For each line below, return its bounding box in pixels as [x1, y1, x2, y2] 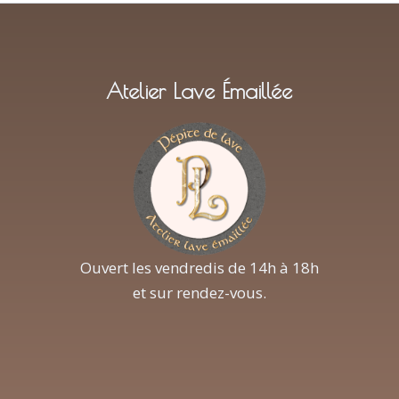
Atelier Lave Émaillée [106, 78, 293, 104]
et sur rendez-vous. [132, 281, 266, 303]
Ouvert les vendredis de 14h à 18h [79, 256, 319, 278]
